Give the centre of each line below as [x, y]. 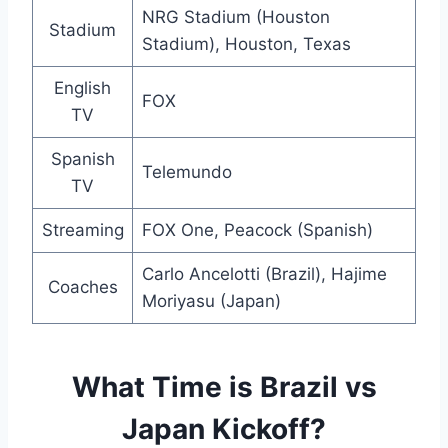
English [82, 88]
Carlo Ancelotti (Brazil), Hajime [264, 274]
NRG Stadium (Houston [235, 17]
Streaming [82, 230]
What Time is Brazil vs [224, 387]
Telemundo [186, 172]
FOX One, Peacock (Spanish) [257, 230]
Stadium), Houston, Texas [246, 44]
